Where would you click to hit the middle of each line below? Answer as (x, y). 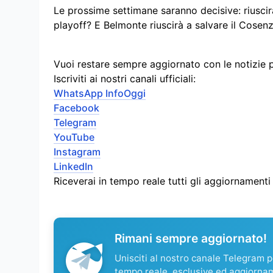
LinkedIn (73, 167)
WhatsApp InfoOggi (100, 94)
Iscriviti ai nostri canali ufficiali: (125, 79)
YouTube (74, 137)
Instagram (77, 152)
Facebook (76, 108)
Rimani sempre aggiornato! (191, 239)
